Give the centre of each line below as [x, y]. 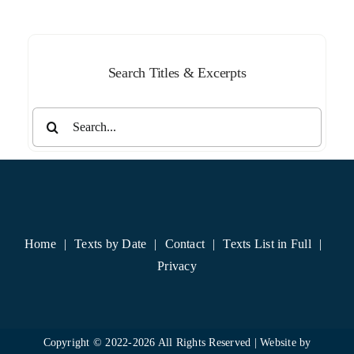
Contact [185, 243]
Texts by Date [111, 243]
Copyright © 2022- [88, 342]
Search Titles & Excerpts [177, 72]
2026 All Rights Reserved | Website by [222, 342]
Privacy [177, 265]
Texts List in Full [267, 243]
